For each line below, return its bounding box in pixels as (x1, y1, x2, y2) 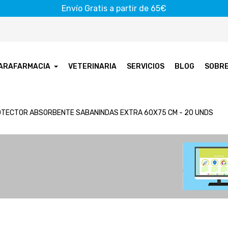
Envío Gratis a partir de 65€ (62, 4, 166, 13)
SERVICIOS (127, 62, 165, 71)
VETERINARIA (68, 62, 117, 71)
